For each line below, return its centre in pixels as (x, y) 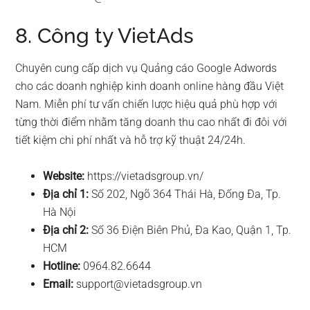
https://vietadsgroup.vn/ (144, 176)
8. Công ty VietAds (105, 36)
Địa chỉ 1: (66, 194)
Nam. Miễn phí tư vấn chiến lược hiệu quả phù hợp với (147, 104)
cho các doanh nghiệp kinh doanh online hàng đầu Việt (150, 86)
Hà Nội (60, 212)
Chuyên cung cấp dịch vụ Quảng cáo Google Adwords (146, 69)
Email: (58, 284)
